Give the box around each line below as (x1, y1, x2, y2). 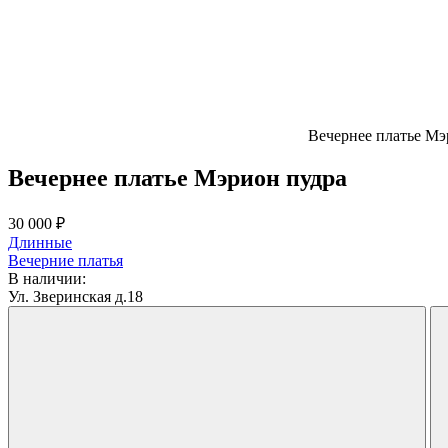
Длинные (8, 233, 72, 251)
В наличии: (8, 269, 86, 287)
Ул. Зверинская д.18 (8, 287, 143, 305)
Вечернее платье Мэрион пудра (8, 164, 347, 191)
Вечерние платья (8, 251, 123, 269)
